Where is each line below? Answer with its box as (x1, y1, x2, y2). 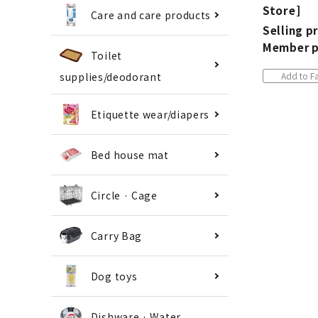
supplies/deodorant (60, 70, 162, 84)
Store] (263, 2, 301, 18)
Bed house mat (90, 148, 169, 163)
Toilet (90, 48, 122, 62)
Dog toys (90, 269, 138, 284)
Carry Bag (90, 229, 143, 243)
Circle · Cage (90, 188, 158, 203)
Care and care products (90, 7, 212, 22)
